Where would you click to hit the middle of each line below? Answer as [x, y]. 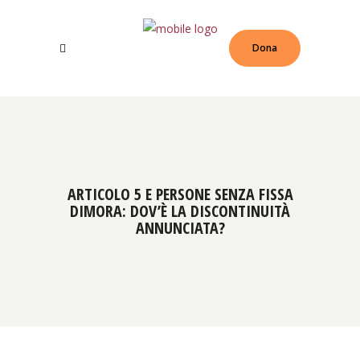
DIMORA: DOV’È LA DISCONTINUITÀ [180, 211]
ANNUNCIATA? [180, 228]
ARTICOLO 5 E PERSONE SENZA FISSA [180, 194]
